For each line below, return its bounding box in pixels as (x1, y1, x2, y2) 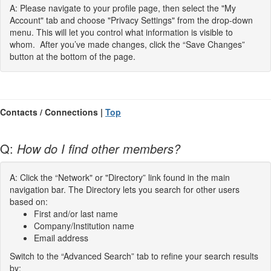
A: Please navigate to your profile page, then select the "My (10, 1, 236, 14)
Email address (34, 231, 88, 244)
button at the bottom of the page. (10, 50, 135, 62)
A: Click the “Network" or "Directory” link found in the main (10, 171, 230, 183)
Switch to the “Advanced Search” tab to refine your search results (10, 249, 258, 262)
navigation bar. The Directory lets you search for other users (10, 183, 240, 195)
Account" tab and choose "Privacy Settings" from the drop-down (10, 13, 253, 26)
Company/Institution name (34, 219, 134, 232)
